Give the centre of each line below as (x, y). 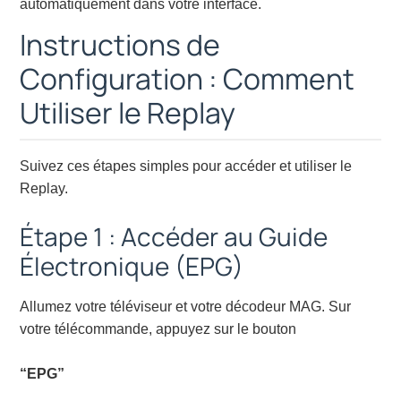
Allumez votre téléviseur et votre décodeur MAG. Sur (186, 307)
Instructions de (120, 45)
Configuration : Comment (188, 79)
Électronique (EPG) (132, 266)
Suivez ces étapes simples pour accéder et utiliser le (186, 166)
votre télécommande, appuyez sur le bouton (158, 329)
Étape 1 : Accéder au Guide (174, 237)
